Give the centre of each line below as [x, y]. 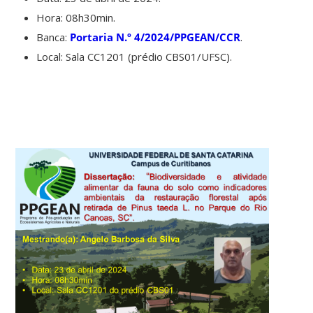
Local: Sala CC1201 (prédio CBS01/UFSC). [134, 56]
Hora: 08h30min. [76, 17]
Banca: [53, 37]
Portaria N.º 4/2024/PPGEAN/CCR [155, 37]
